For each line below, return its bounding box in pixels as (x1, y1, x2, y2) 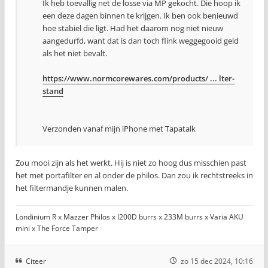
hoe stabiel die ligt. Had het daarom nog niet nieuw (42, 22, 223, 33)
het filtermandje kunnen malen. (16, 182, 128, 193)
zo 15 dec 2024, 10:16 (181, 255, 253, 266)
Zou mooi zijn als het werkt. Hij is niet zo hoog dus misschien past (16, 157, 246, 168)
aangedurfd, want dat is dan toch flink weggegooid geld (42, 35, 239, 46)
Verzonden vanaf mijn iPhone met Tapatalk (42, 123, 196, 134)
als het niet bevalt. (42, 47, 107, 59)
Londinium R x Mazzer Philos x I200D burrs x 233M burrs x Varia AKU (16, 211, 243, 222)
